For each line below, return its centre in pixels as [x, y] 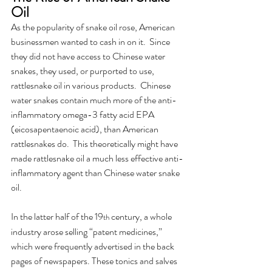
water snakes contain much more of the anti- [94, 100]
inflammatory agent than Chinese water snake [96, 173]
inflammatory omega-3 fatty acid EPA [83, 115]
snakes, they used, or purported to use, [83, 71]
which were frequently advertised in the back [93, 246]
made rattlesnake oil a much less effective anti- [97, 158]
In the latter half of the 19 [57, 217]
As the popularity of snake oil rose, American [94, 27]
